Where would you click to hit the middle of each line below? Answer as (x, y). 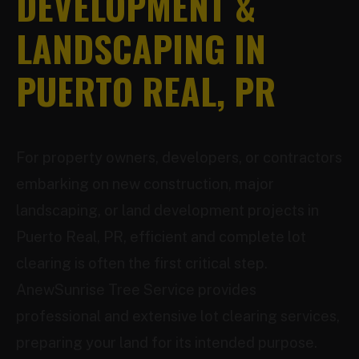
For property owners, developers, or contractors (179, 157)
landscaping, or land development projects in (167, 210)
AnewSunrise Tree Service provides (136, 290)
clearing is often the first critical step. (142, 263)
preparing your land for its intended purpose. (167, 343)
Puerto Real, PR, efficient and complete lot (161, 237)
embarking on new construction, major (145, 184)
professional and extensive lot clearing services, (178, 316)
